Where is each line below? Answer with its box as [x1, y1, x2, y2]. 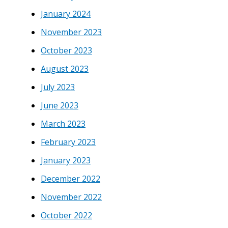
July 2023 [41, 81, 75, 93]
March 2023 [41, 118, 85, 129]
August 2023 [41, 63, 89, 74]
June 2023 [41, 99, 78, 111]
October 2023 [41, 44, 92, 56]
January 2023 [41, 154, 91, 166]
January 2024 [41, 8, 91, 19]
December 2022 [41, 173, 100, 184]
